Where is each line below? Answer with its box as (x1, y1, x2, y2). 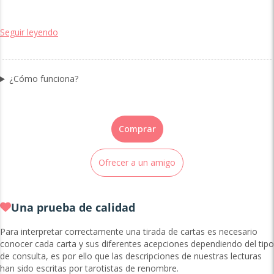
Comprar (118, 123, 156, 135)
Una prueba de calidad (11, 200, 135, 215)
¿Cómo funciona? (9, 73, 78, 85)
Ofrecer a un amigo (98, 157, 176, 169)
